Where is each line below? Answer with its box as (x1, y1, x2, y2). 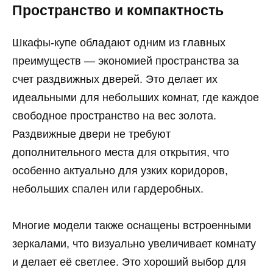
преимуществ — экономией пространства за (12, 54, 239, 67)
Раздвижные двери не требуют (12, 127, 171, 140)
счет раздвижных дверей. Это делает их (12, 73, 218, 85)
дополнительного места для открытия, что (12, 146, 229, 158)
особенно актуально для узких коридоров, (12, 164, 228, 177)
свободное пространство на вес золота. (12, 109, 216, 122)
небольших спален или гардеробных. (12, 182, 204, 195)
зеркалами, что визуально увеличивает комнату (12, 238, 256, 250)
